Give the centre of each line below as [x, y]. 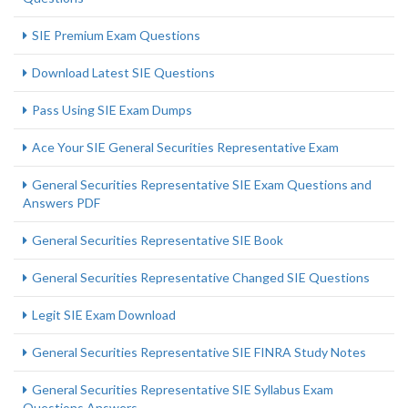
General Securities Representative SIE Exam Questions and [202, 184]
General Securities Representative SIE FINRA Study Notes [199, 352]
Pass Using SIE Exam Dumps [112, 110]
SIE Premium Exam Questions [116, 35]
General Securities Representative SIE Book [158, 240]
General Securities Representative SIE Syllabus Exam [183, 389]
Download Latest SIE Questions [123, 72]
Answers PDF [61, 203]
